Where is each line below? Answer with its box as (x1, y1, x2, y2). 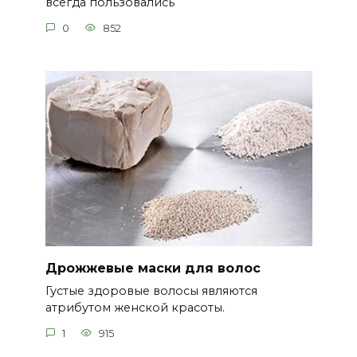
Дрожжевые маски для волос (45, 260, 261, 276)
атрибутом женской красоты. (45, 300, 225, 316)
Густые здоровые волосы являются (45, 284, 257, 299)
